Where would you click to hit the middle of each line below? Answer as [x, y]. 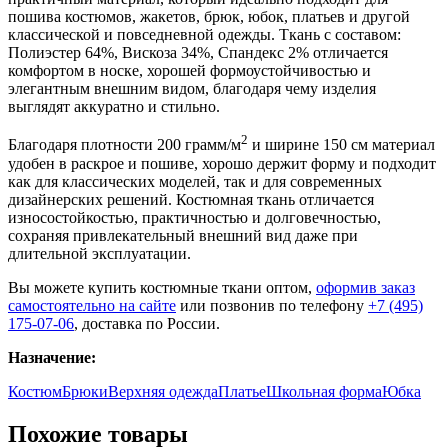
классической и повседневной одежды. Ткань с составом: [204, 35]
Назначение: [52, 357]
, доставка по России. [147, 323]
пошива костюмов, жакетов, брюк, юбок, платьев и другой [209, 17]
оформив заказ [365, 287]
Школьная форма [324, 391]
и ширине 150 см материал [341, 145]
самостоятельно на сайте [92, 305]
